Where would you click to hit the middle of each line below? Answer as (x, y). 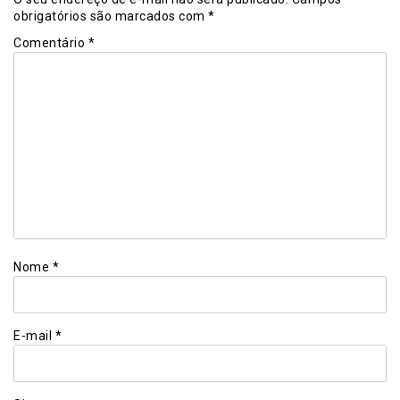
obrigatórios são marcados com (111, 17)
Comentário (51, 43)
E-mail (34, 335)
